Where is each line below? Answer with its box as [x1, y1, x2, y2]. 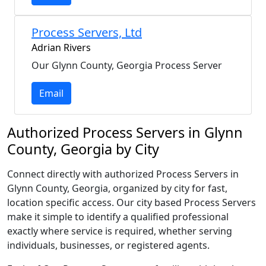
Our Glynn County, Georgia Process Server [31, 59, 222, 72]
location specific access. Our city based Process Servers [7, 196, 256, 209]
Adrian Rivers [31, 41, 91, 54]
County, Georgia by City [7, 140, 159, 159]
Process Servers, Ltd [31, 24, 142, 40]
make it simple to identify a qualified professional [7, 210, 229, 223]
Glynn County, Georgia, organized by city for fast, [7, 182, 227, 195]
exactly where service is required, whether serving [7, 224, 232, 237]
